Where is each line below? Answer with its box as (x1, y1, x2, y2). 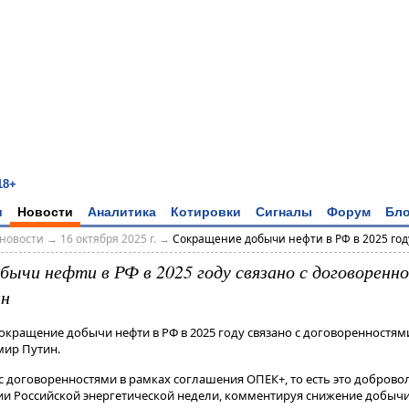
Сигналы (256, 204, 312, 219)
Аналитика (88, 204, 156, 219)
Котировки (171, 204, 241, 219)
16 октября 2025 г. (59, 231, 156, 247)
